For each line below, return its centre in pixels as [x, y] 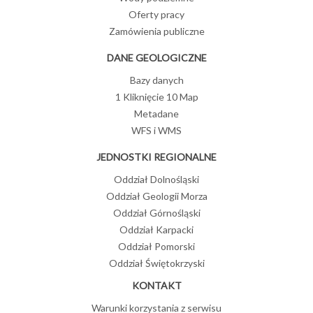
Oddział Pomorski [156, 247]
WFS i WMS [156, 131]
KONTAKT [156, 286]
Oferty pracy [156, 15]
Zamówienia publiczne [156, 31]
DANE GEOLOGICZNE [156, 58]
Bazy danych [156, 80]
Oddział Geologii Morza [156, 196]
